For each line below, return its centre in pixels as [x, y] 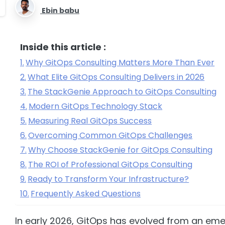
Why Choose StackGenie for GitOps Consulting [121, 150]
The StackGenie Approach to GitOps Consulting [122, 91]
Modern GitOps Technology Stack [96, 106]
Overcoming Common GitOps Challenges [110, 135]
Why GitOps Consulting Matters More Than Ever [120, 62]
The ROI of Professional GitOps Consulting [110, 164]
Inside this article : [63, 47]
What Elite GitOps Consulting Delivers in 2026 [116, 77]
